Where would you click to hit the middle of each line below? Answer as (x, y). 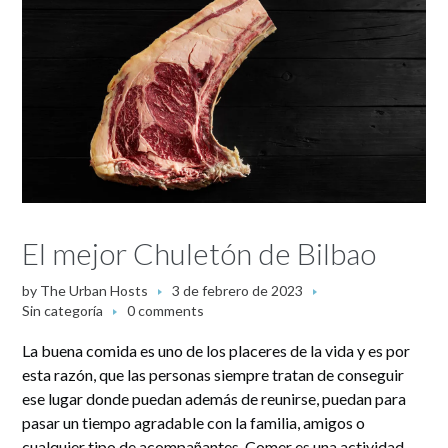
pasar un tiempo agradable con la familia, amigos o (194, 422)
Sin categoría (63, 310)
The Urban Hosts (94, 290)
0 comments (166, 310)
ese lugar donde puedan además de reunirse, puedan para (214, 398)
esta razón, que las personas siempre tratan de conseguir (213, 374)
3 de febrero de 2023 (238, 290)
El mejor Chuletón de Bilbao (199, 252)
